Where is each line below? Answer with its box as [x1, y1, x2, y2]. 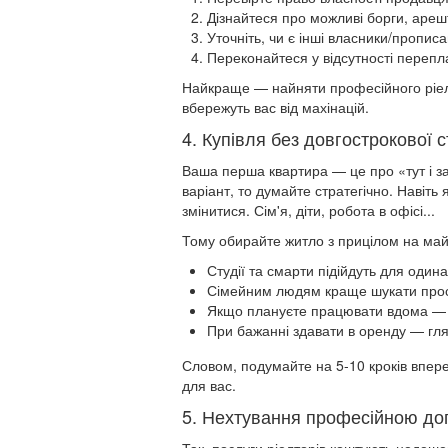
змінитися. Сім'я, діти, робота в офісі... [182, 200, 435, 221]
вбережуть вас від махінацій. [182, 97, 369, 118]
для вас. [182, 375, 236, 396]
